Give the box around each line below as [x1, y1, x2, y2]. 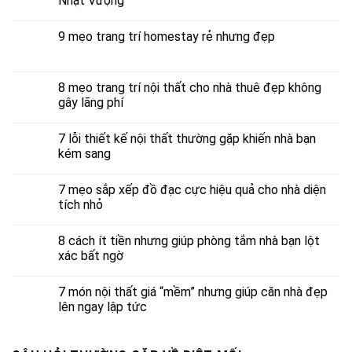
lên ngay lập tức [58, 299, 147, 314]
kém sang [58, 145, 111, 161]
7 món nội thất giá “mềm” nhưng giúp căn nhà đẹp [58, 284, 328, 299]
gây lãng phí [58, 94, 123, 110]
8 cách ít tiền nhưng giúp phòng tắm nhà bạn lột [58, 233, 320, 248]
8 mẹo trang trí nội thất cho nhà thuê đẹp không [58, 79, 321, 95]
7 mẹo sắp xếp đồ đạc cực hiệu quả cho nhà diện [58, 181, 326, 197]
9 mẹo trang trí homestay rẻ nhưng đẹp [58, 28, 275, 44]
